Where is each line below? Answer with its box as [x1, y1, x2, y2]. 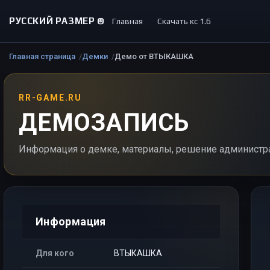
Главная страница [9, 52, 75, 61]
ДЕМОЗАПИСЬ [19, 108, 189, 137]
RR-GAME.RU [19, 93, 82, 102]
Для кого [36, 248, 74, 258]
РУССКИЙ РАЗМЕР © [9, 16, 105, 26]
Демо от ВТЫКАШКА [115, 52, 193, 61]
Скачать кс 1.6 [157, 16, 211, 26]
